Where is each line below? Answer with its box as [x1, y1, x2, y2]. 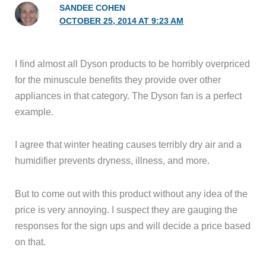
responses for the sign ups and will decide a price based [15, 220, 251, 232]
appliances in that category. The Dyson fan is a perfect [15, 90, 242, 101]
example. [15, 106, 54, 117]
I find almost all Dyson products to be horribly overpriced [15, 58, 251, 69]
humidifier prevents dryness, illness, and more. [15, 155, 210, 166]
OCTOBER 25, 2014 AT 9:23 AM [59, 16, 184, 26]
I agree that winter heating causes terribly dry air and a [15, 139, 242, 150]
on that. [15, 236, 46, 248]
